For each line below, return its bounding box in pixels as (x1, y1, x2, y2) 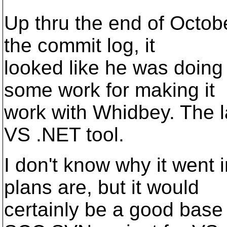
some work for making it (4, 79, 215, 101)
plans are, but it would (4, 176, 199, 198)
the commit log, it (4, 34, 155, 56)
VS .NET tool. (4, 124, 124, 145)
